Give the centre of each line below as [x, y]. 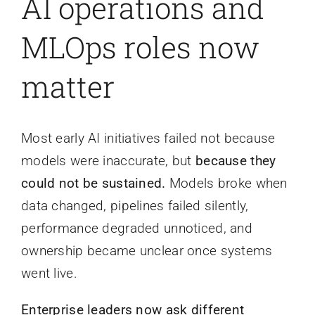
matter [67, 86]
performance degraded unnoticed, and [136, 228]
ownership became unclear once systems [147, 250]
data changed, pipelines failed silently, [135, 205]
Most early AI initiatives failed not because [148, 138]
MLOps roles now [140, 47]
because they [236, 160]
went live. [49, 273]
